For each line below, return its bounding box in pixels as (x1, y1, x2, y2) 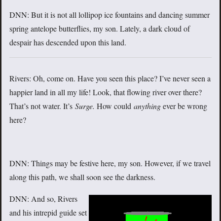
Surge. (75, 101, 97, 111)
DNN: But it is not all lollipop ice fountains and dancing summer (9, 9, 210, 20)
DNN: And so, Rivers (9, 193, 77, 204)
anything (134, 101, 161, 111)
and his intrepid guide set (9, 207, 87, 218)
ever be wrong (161, 101, 207, 111)
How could (97, 101, 134, 111)
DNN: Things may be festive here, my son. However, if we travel (9, 158, 211, 169)
